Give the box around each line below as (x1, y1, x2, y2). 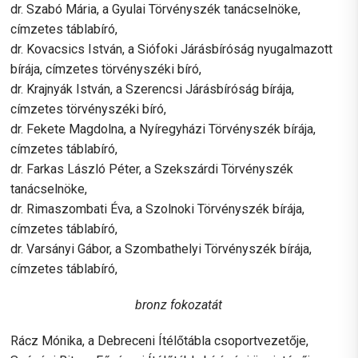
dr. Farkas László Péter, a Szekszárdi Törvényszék (10, 161, 294, 177)
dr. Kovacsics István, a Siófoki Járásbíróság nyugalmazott (10, 41, 333, 57)
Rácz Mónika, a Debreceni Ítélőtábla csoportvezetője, (10, 332, 309, 348)
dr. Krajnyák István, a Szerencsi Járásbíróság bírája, (10, 81, 295, 97)
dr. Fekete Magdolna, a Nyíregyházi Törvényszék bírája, (10, 121, 316, 137)
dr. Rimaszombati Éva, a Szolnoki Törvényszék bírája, (10, 201, 305, 217)
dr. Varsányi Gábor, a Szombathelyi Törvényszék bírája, (10, 241, 312, 257)
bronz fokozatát (135, 296, 223, 312)
